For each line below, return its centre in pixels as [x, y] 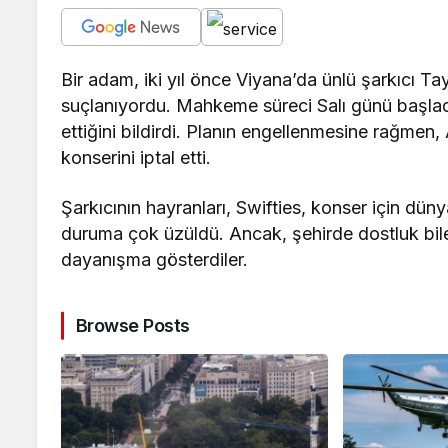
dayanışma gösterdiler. [155, 260]
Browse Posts [133, 326]
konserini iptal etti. [136, 158]
